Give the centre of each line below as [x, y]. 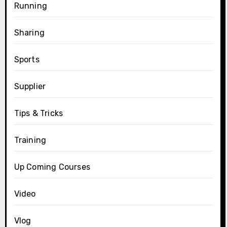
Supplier [30, 87]
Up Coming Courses [52, 167]
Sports [27, 60]
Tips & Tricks [39, 113]
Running [30, 6]
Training [30, 140]
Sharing [29, 33]
